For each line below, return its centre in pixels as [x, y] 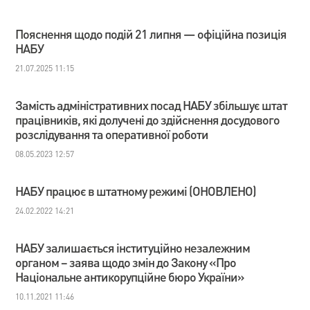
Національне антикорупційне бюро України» [130, 276]
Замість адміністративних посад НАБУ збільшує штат [152, 105]
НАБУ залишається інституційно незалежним [133, 247]
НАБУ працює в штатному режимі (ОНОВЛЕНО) [136, 191]
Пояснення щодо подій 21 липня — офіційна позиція [151, 34]
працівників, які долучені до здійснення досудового [148, 119]
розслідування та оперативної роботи [112, 134]
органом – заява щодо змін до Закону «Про [126, 262]
